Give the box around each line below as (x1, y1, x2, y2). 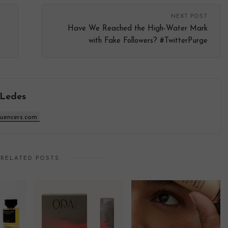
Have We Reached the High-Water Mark (68, 24, 208, 33)
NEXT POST (171, 13, 208, 19)
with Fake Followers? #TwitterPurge (89, 37, 208, 45)
